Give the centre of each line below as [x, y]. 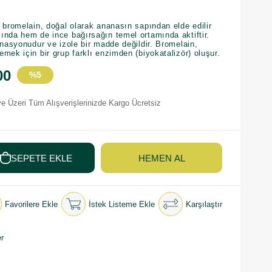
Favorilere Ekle [31, 204]
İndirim [35, 92]
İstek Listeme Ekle [122, 204]
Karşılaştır [204, 204]
